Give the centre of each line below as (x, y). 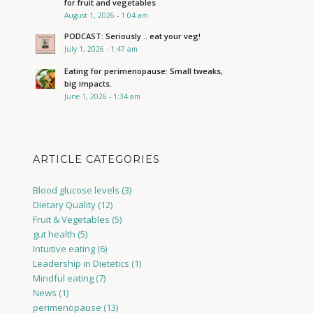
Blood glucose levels (76, 190)
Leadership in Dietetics (81, 263)
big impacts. (88, 83)
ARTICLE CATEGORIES (96, 159)
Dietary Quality (64, 205)
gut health (54, 234)
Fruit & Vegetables (71, 219)
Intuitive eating (64, 249)
